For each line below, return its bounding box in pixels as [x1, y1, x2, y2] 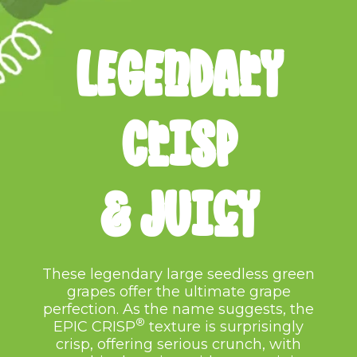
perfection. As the [43, 300, 168, 318]
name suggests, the [172, 300, 314, 318]
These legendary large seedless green [42, 265, 315, 283]
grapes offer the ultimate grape [66, 282, 291, 300]
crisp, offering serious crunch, [56, 335, 265, 353]
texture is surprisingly [145, 317, 304, 335]
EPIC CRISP [53, 317, 135, 335]
